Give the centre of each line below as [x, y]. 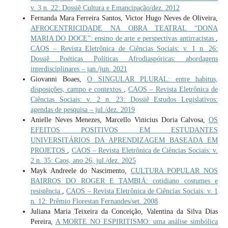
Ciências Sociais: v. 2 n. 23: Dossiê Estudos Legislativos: [124, 100]
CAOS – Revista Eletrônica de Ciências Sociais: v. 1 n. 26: [124, 49]
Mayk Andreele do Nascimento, [80, 171]
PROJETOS [49, 151]
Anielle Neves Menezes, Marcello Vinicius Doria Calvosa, [120, 120]
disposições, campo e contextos [77, 90]
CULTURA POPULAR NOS [174, 171]
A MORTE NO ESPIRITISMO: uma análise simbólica [137, 222]
